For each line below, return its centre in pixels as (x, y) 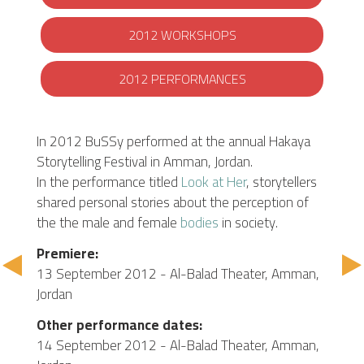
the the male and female (107, 223)
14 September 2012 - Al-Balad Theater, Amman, (178, 346)
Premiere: (67, 254)
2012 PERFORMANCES (182, 79)
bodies (198, 223)
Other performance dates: (119, 325)
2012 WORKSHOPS (182, 35)
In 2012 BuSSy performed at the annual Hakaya (173, 142)
